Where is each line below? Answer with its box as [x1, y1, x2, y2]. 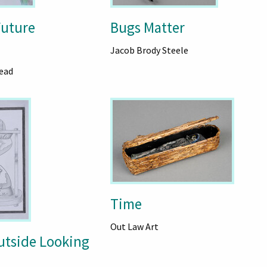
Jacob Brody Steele [110, 44, 188, 56]
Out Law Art [110, 221, 159, 232]
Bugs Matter [110, 18, 185, 37]
